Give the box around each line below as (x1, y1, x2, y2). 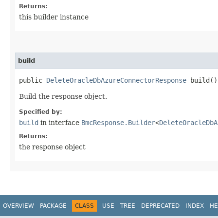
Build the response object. (19, 92, 107, 100)
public (19, 76, 46, 84)
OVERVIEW (3, 202, 34, 209)
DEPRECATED (141, 202, 180, 209)
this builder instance (19, 13, 89, 21)
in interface (38, 118, 81, 127)
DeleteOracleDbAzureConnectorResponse (46, 76, 186, 84)
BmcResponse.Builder (81, 118, 155, 127)
